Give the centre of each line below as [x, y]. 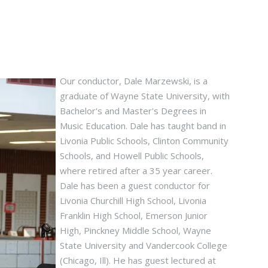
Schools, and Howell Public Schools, [132, 156]
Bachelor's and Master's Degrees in [133, 111]
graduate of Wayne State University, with [145, 96]
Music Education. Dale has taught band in [143, 126]
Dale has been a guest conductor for [135, 185]
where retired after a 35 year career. [136, 170]
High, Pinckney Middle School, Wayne [136, 230]
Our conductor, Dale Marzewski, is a [134, 81]
